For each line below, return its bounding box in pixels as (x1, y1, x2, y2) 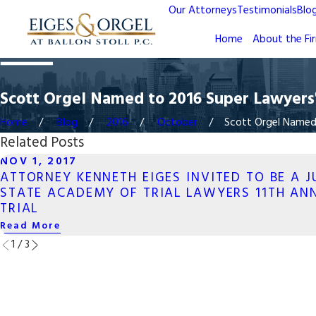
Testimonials (236, 2, 297, 20)
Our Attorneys (168, 2, 237, 20)
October (157, 114, 198, 132)
